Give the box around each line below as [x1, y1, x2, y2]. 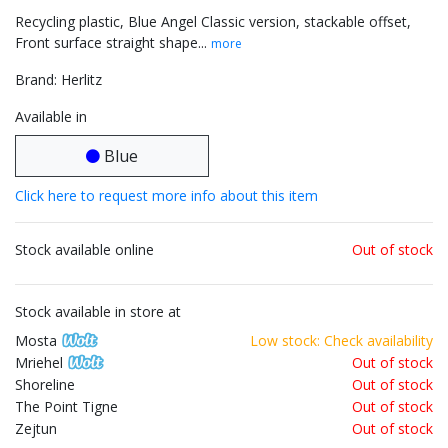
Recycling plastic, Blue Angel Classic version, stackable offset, [15, 12, 411, 32]
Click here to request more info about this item [15, 186, 318, 206]
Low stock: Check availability [250, 331, 433, 351]
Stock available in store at [15, 302, 181, 322]
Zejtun [15, 419, 57, 439]
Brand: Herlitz [15, 70, 102, 90]
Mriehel [15, 353, 63, 373]
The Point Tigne [15, 397, 118, 417]
